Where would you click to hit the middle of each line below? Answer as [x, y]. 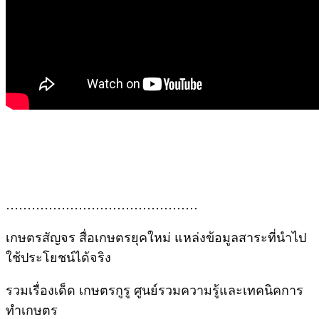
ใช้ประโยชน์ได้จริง [60, 257]
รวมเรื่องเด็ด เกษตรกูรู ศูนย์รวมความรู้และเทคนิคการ [155, 289]
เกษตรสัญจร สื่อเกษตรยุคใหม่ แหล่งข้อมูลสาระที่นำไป [156, 237]
